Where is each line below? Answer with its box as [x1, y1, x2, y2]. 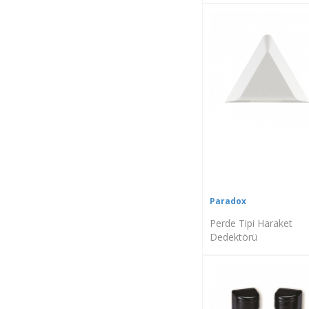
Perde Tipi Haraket [209, 216, 292, 230]
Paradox [209, 195, 246, 207]
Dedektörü [209, 230, 257, 243]
